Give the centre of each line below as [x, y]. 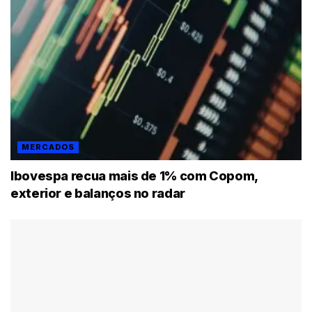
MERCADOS [48, 147]
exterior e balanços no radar [98, 193]
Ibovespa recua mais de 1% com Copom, [134, 175]
